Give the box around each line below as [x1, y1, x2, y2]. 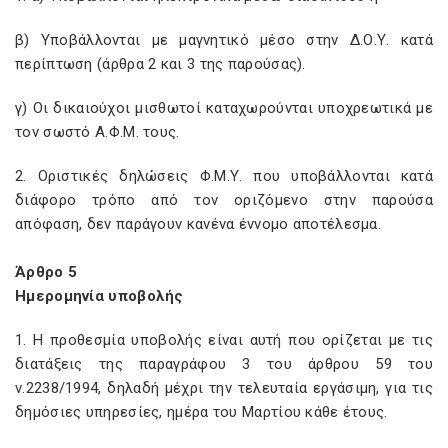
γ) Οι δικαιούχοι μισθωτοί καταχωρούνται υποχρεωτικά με [15, 99, 433, 117]
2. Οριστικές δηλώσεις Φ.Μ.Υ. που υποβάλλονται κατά [15, 167, 433, 185]
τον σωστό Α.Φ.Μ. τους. [15, 123, 180, 141]
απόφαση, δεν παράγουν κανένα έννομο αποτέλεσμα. [15, 215, 382, 233]
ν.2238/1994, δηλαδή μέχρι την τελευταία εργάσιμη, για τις [15, 379, 433, 397]
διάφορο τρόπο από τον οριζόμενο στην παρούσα [15, 191, 433, 209]
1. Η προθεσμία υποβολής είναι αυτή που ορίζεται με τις [15, 331, 433, 349]
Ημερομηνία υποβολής [15, 287, 184, 305]
